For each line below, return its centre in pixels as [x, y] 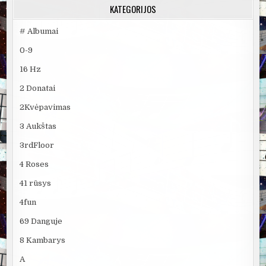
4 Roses [34, 164]
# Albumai [39, 31]
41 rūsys [36, 183]
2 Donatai [38, 88]
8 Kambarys [43, 240]
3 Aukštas [38, 126]
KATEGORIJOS [133, 9]
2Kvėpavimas [45, 107]
